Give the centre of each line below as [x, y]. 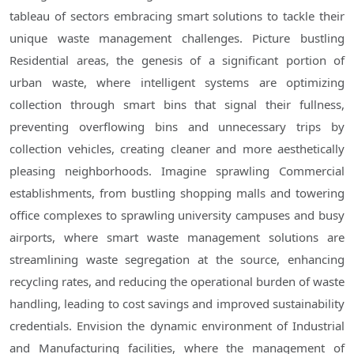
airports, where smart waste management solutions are [177, 237]
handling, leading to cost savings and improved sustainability [177, 304]
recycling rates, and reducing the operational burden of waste [177, 282]
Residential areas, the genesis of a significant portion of [177, 60]
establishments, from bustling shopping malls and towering [177, 193]
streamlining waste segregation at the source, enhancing [177, 260]
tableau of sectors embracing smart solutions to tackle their [177, 16]
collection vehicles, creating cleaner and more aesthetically [177, 149]
